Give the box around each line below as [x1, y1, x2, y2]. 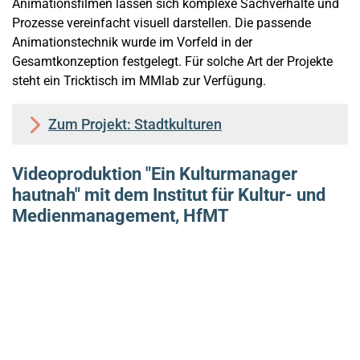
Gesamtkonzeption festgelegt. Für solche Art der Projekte [12, 54, 333, 70]
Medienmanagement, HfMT [12, 206, 229, 227]
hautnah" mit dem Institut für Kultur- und [12, 185, 325, 206]
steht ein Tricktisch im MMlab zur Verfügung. [12, 73, 266, 89]
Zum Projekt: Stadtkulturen [48, 116, 222, 133]
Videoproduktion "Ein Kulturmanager [12, 164, 297, 185]
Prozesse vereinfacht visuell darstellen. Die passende [12, 15, 311, 31]
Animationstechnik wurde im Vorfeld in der [12, 35, 252, 51]
